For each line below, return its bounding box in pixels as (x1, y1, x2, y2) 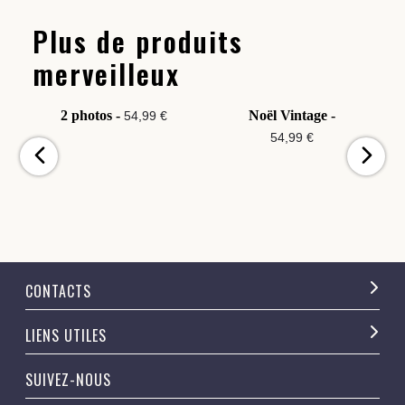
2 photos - (60, 108, 124, 124)
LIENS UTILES (25, 325, 107, 347)
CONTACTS (25, 280, 91, 303)
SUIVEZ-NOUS (25, 369, 111, 391)
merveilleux (33, 53, 180, 95)
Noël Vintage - (248, 108, 335, 124)
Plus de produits (33, 21, 243, 62)
